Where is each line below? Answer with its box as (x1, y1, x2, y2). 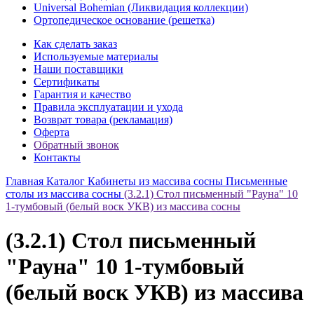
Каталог (46, 175, 85, 187)
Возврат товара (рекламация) (34, 114, 172, 125)
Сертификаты (34, 76, 100, 88)
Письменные (226, 175, 287, 187)
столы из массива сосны (6, 188, 121, 200)
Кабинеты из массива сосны (88, 175, 223, 187)
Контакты (34, 151, 81, 163)
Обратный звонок (34, 139, 119, 151)
